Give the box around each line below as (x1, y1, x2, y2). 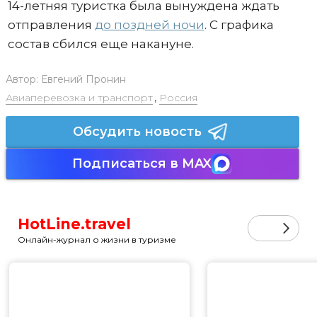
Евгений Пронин (40, 72, 126, 86)
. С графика (204, 17, 274, 32)
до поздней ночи (94, 17, 204, 32)
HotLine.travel (18, 214, 131, 233)
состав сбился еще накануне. (7, 36, 194, 51)
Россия (158, 91, 197, 104)
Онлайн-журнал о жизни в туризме (18, 234, 176, 245)
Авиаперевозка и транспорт (5, 91, 153, 104)
